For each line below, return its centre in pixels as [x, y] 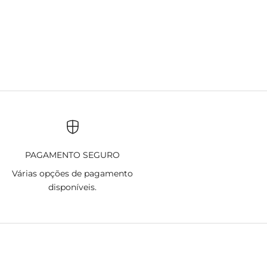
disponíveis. [73, 187]
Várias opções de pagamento [73, 174]
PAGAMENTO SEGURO [73, 155]
